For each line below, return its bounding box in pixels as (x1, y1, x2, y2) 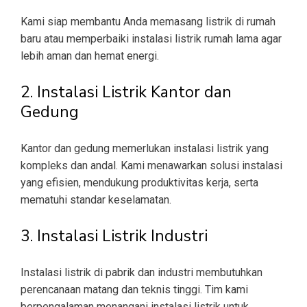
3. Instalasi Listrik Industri (21, 225, 208, 247)
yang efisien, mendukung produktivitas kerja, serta (21, 176, 258, 190)
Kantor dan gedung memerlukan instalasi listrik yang (21, 142, 269, 156)
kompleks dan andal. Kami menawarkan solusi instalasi (21, 159, 282, 173)
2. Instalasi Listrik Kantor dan (21, 82, 232, 103)
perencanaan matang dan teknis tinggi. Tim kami (21, 283, 248, 297)
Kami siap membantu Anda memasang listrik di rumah (21, 15, 275, 29)
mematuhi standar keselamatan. (21, 193, 171, 207)
